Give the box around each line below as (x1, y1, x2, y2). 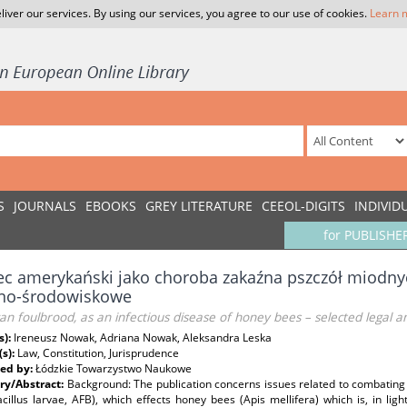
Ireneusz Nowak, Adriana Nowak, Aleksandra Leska (14, 330, 272, 345)
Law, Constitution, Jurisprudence (17, 345, 179, 361)
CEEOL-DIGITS (262, 197, 345, 214)
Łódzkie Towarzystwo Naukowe (35, 361, 192, 376)
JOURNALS (14, 197, 76, 214)
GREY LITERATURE (145, 197, 253, 214)
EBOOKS (85, 197, 136, 214)
